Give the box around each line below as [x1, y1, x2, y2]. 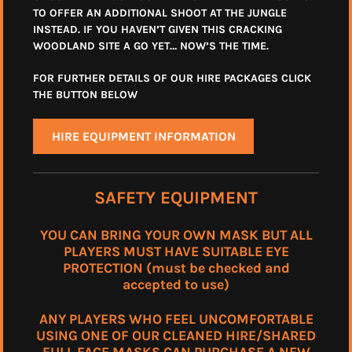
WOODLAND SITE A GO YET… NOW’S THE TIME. [33, 38, 269, 53]
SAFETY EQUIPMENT [94, 187, 258, 209]
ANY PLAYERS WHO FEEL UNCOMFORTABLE [38, 311, 313, 328]
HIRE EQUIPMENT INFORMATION [51, 129, 236, 144]
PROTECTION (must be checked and [62, 259, 290, 276]
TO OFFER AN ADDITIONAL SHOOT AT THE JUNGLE [33, 5, 287, 20]
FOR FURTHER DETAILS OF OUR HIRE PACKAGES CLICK [33, 71, 311, 85]
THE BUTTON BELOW [33, 87, 137, 101]
